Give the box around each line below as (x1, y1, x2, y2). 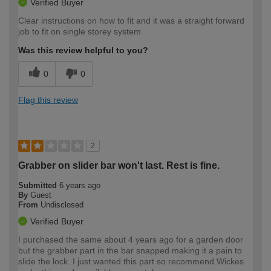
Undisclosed (41, 200, 83, 209)
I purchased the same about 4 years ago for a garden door (18, 234, 243, 244)
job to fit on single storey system (18, 26, 141, 36)
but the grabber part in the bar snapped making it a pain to (18, 245, 242, 255)
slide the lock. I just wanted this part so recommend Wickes (18, 256, 244, 266)
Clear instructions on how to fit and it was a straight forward (18, 15, 244, 25)
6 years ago (59, 180, 100, 190)
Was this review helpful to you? (18, 45, 148, 55)
